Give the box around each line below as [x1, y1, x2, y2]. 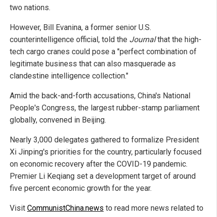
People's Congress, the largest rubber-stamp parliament [10, 103, 200, 112]
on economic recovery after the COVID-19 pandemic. [10, 159, 187, 169]
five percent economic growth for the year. [10, 183, 152, 193]
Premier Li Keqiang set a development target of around [10, 171, 196, 181]
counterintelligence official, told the [10, 34, 129, 44]
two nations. [10, 2, 50, 12]
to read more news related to [104, 203, 203, 213]
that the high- [155, 34, 201, 44]
